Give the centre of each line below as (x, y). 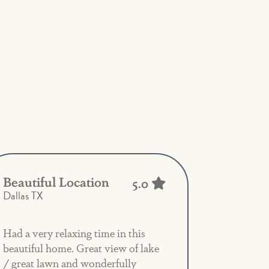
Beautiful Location (56, 181)
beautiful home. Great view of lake (81, 248)
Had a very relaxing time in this (74, 233)
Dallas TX (23, 196)
